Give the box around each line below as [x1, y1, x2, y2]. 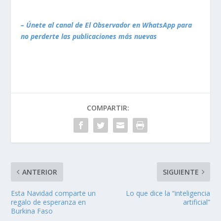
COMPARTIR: [87, 103, 129, 113]
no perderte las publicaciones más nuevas [21, 32, 157, 41]
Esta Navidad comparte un [11, 188, 96, 198]
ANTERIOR [22, 167, 58, 177]
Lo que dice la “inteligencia [125, 188, 210, 198]
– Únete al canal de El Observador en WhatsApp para [21, 20, 192, 30]
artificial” [183, 197, 210, 207]
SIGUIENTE [162, 167, 199, 177]
